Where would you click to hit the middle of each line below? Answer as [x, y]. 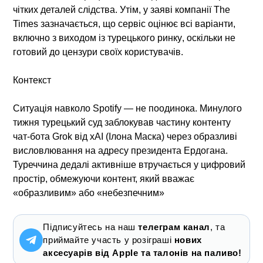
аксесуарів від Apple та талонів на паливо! [142, 252]
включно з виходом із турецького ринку [98, 38]
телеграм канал [174, 227]
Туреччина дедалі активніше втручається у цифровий [129, 164]
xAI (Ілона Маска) [127, 136]
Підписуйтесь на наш [91, 227]
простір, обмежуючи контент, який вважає [104, 178]
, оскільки [204, 38]
